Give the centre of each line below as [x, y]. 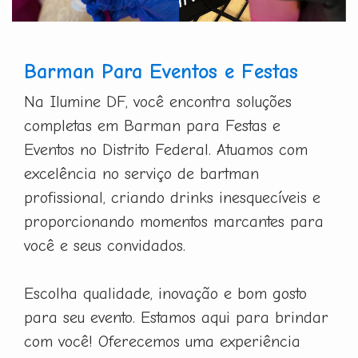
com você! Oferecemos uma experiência [162, 341]
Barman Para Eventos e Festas [161, 71]
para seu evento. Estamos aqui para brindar [176, 317]
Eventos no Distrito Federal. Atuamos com [166, 149]
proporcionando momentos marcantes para [174, 221]
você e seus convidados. [105, 245]
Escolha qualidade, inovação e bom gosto [165, 293]
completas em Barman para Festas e [152, 125]
